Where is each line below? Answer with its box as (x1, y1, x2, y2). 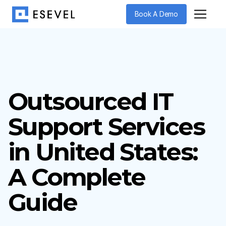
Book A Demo (134, 10, 178, 18)
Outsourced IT (8, 87, 173, 116)
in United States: (8, 137, 198, 166)
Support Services (8, 112, 205, 141)
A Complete (8, 162, 145, 192)
